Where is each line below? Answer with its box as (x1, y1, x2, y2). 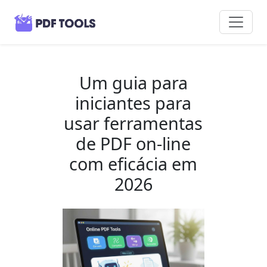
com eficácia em (69, 151, 198, 175)
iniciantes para (75, 91, 192, 114)
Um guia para (79, 70, 188, 94)
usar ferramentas (64, 111, 203, 135)
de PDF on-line (76, 131, 191, 155)
